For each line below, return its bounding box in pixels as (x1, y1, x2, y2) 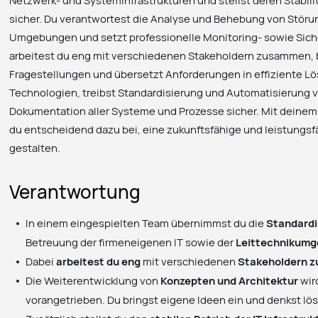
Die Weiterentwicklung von (26, 273, 161, 287)
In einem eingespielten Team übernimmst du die (26, 215, 267, 230)
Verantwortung (9, 178, 141, 204)
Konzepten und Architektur (160, 273, 299, 287)
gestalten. (9, 141, 61, 155)
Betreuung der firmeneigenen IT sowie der (26, 234, 236, 249)
